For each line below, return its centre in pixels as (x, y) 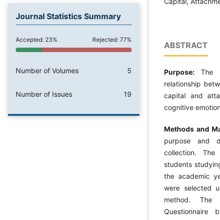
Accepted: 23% (37, 40)
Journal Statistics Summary (68, 16)
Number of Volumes (47, 70)
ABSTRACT (186, 45)
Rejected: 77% (112, 40)
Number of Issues (44, 94)
